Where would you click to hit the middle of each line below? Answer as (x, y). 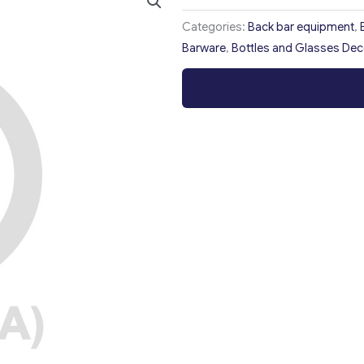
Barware (204, 48)
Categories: (215, 27)
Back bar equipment (301, 27)
